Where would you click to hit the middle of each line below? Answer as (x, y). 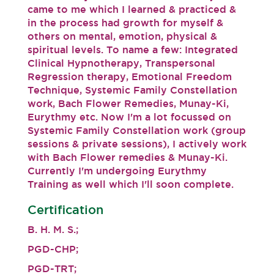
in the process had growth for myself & (125, 23)
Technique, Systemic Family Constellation (132, 90)
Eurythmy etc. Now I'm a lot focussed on (129, 117)
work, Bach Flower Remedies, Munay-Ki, (128, 103)
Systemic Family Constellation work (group (137, 130)
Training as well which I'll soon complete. (137, 184)
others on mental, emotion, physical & (122, 36)
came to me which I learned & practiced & (132, 9)
